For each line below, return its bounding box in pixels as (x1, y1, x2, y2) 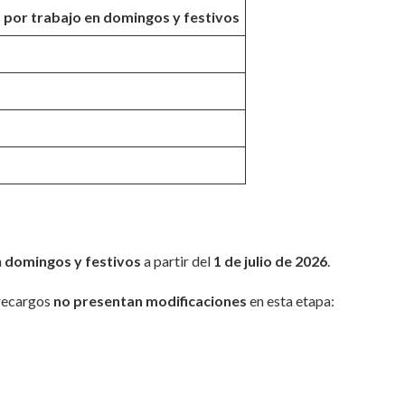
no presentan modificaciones (53, 292, 248, 310)
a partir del (141, 252, 214, 270)
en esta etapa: (247, 292, 335, 310)
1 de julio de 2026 (213, 252, 328, 270)
